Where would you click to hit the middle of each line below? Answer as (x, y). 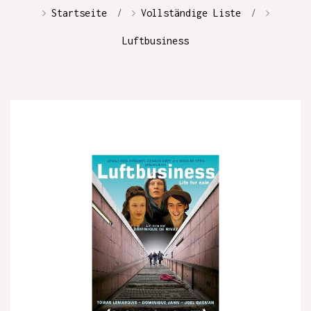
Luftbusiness (155, 40)
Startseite (79, 12)
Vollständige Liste (191, 12)
